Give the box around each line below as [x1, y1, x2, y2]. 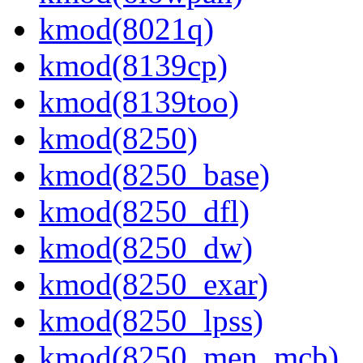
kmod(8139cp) [39, 48, 228, 83]
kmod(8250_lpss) [39, 303, 263, 339]
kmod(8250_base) [39, 157, 270, 193]
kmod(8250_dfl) [39, 194, 250, 229]
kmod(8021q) [39, 11, 214, 47]
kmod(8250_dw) [39, 230, 253, 266]
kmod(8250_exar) [39, 267, 268, 302]
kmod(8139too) [39, 84, 239, 120]
